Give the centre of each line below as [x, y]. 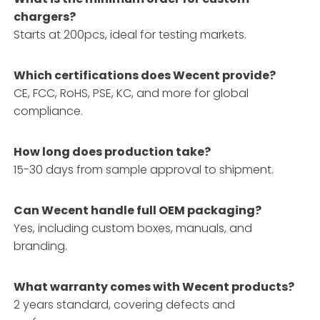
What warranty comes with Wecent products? [154, 286]
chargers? [45, 16]
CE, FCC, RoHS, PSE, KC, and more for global [131, 93]
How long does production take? [112, 151]
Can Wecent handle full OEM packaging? [138, 210]
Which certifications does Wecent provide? [145, 75]
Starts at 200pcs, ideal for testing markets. [130, 34]
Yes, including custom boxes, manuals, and [133, 228]
